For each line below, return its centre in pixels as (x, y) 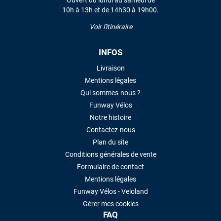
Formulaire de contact (110, 166)
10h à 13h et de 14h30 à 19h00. (110, 10)
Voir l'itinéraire (110, 26)
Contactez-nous (110, 129)
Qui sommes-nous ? (110, 92)
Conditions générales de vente (110, 154)
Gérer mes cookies (110, 203)
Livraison (110, 68)
